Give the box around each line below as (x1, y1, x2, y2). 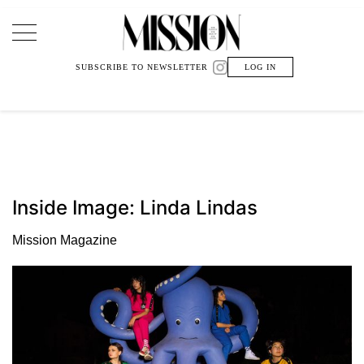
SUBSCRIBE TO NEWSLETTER (76, 63, 208, 71)
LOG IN (245, 63, 276, 71)
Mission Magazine (12, 232, 117, 247)
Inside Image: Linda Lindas (12, 195, 258, 219)
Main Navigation (11, 28, 195, 64)
